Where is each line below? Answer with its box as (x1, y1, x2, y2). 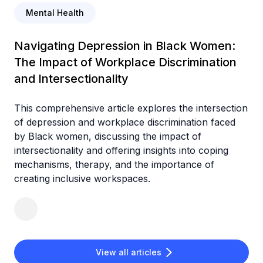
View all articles (96, 247, 161, 257)
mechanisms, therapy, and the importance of (14, 158, 214, 170)
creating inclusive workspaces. (14, 172, 150, 184)
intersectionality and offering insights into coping (14, 144, 228, 156)
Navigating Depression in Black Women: (14, 38, 235, 53)
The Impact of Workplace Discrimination (14, 55, 237, 69)
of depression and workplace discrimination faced (14, 116, 235, 128)
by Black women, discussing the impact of (14, 130, 201, 142)
